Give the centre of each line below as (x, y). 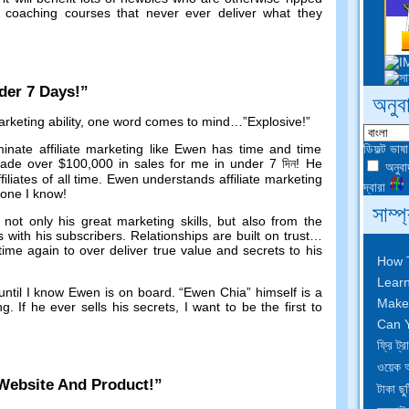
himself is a (288, 292)
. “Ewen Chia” (213, 292)
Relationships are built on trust (220, 235)
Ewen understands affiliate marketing (214, 178)
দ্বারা (376, 187)
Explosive (274, 121)
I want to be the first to (253, 306)
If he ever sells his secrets (97, 306)
